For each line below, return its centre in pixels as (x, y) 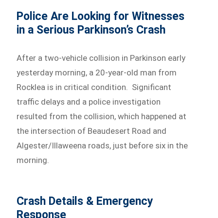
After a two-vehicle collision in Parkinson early (101, 58)
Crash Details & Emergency (85, 201)
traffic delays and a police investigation (89, 102)
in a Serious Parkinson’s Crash (91, 30)
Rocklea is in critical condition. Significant (94, 87)
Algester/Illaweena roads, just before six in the (102, 146)
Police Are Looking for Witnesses (101, 17)
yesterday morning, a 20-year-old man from (97, 73)
